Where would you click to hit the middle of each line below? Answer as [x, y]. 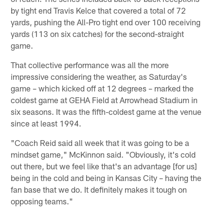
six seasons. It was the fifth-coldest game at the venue [106, 112]
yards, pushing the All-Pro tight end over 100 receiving [106, 22]
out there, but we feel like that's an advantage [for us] [104, 166]
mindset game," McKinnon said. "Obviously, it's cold [103, 154]
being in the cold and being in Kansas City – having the [106, 178]
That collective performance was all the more [90, 65]
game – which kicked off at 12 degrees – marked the [102, 88]
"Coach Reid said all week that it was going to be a [100, 143]
